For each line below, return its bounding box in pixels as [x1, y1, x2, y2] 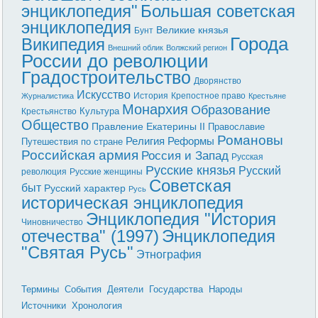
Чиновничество [21, 216, 84, 227]
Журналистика [21, 91, 75, 100]
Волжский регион [166, 43, 228, 52]
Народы [209, 283, 243, 295]
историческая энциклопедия [21, 192, 244, 212]
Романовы [217, 132, 284, 148]
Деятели [107, 283, 144, 295]
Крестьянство [21, 106, 77, 116]
